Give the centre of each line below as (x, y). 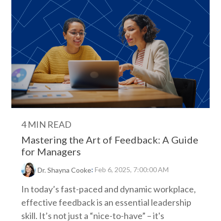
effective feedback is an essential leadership (106, 203)
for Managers (51, 151)
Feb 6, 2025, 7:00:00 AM (132, 169)
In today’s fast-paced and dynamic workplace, (109, 189)
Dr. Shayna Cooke (64, 170)
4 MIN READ (46, 124)
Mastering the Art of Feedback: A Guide (110, 140)
